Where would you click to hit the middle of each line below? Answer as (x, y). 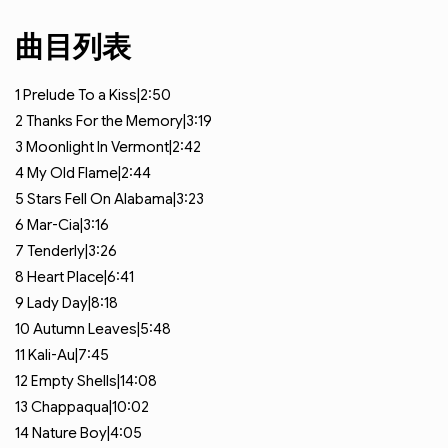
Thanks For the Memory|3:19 (119, 121)
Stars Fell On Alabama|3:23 (115, 199)
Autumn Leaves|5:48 (102, 329)
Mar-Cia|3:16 (68, 225)
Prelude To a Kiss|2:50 (97, 95)
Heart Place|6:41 (80, 277)
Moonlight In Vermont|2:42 (113, 147)
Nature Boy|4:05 (87, 433)
